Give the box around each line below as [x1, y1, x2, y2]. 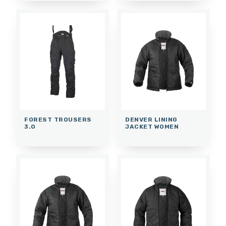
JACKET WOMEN [125, 123, 179, 130]
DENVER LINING [125, 116, 178, 123]
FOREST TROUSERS [24, 116, 92, 123]
